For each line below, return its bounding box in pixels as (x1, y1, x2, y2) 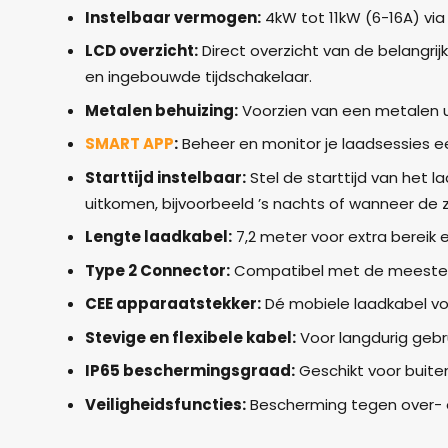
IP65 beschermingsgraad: (84, 360, 295, 382)
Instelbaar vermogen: (84, 6, 261, 28)
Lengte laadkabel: (84, 226, 232, 248)
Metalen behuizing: (84, 99, 238, 121)
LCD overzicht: (84, 40, 198, 62)
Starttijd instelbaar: (84, 166, 246, 188)
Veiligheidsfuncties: (84, 393, 246, 415)
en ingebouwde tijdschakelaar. (84, 66, 312, 88)
